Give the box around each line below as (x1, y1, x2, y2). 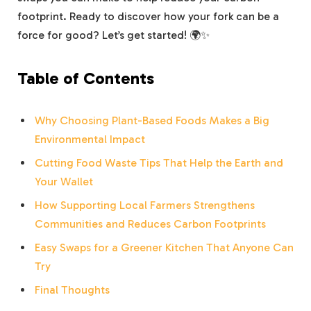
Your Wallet (35, 175, 93, 189)
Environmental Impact (35, 133, 145, 146)
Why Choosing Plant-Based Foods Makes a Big (35, 114, 269, 128)
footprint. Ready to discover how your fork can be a (17, 10, 279, 24)
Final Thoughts (35, 283, 110, 297)
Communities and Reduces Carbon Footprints (35, 217, 266, 231)
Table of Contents (17, 69, 154, 89)
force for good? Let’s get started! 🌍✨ (17, 28, 210, 42)
